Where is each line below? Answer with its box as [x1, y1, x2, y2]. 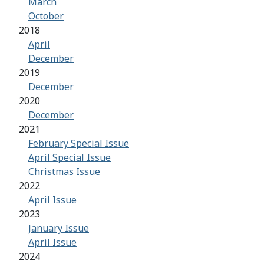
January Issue [28, 222, 89, 235]
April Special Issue [28, 151, 111, 164]
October [28, 9, 64, 23]
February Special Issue [28, 137, 129, 150]
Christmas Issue [28, 165, 100, 179]
